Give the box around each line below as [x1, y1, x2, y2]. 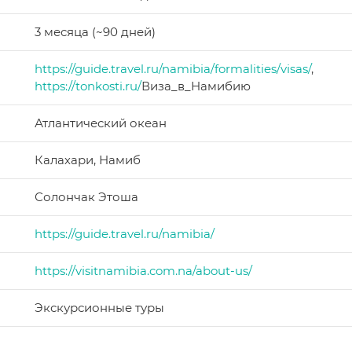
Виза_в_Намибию [141, 79, 251, 94]
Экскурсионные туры [35, 300, 164, 316]
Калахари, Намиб [35, 152, 141, 168]
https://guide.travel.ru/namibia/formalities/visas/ [35, 61, 311, 77]
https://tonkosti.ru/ [35, 79, 141, 94]
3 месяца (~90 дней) [35, 24, 156, 40]
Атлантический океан [35, 115, 167, 131]
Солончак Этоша [35, 189, 138, 205]
